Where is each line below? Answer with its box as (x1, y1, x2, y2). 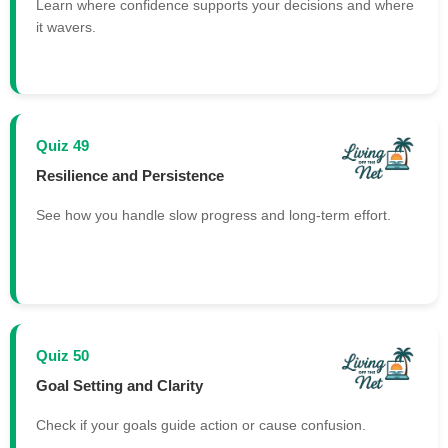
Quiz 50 (36, 348, 89, 364)
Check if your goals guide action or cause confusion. (36, 417, 366, 434)
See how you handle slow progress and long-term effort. (36, 207, 391, 224)
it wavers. (36, 19, 96, 36)
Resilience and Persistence (36, 166, 224, 184)
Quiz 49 (36, 138, 89, 154)
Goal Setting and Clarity (36, 376, 203, 394)
